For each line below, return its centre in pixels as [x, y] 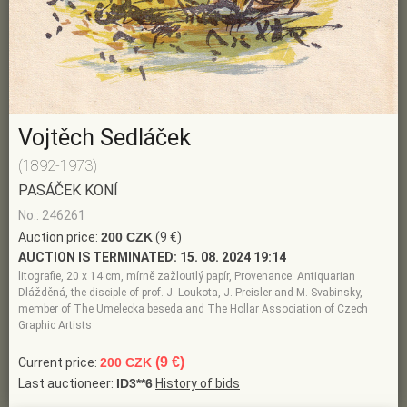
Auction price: [60, 238]
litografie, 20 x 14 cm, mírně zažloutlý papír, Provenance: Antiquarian [187, 277]
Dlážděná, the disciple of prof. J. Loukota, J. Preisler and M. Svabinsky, [190, 293]
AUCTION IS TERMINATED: [98, 258]
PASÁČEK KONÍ [68, 191]
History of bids [198, 384]
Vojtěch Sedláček [104, 138]
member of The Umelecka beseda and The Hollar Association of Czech [193, 309]
